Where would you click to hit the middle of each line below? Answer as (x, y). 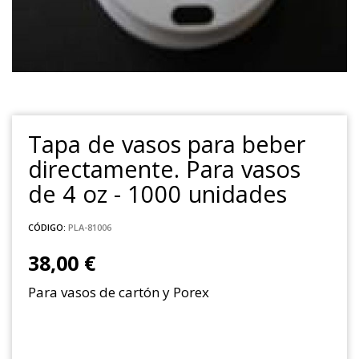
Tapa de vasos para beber (167, 143)
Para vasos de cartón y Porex (119, 292)
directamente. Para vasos (164, 168)
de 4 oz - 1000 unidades (157, 193)
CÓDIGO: (47, 227)
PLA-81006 (90, 227)
